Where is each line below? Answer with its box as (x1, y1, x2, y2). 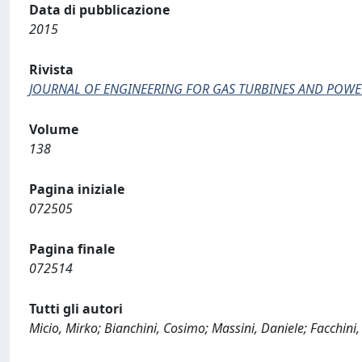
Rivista (29, 61, 74, 78)
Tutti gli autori (29, 300, 123, 318)
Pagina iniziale (29, 180, 124, 198)
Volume (29, 120, 78, 138)
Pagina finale (29, 240, 115, 258)
